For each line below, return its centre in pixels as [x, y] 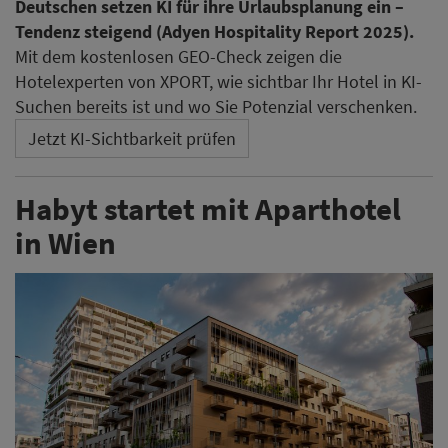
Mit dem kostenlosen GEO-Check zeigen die [178, 57]
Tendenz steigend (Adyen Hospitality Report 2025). [214, 32]
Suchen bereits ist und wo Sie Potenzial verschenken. [216, 107]
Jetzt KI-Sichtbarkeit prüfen [132, 139]
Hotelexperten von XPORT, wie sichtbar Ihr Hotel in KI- [218, 82]
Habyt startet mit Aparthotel [208, 209]
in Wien [65, 243]
